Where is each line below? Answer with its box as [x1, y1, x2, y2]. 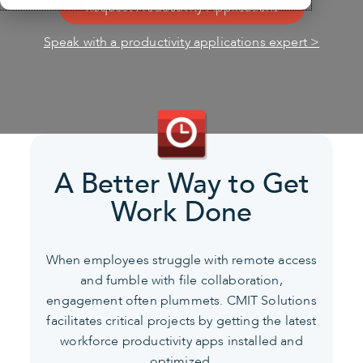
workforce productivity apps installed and [60, 331, 303, 350]
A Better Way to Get [53, 164, 310, 203]
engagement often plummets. [46, 291, 224, 310]
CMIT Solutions [223, 291, 317, 310]
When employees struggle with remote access [45, 250, 318, 269]
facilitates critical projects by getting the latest [46, 311, 317, 330]
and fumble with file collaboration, [80, 271, 283, 289]
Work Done [111, 193, 252, 231]
